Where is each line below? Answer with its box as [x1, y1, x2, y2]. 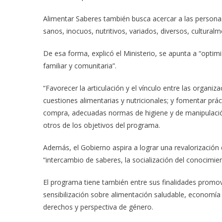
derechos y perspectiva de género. [43, 202, 153, 212]
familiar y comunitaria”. [43, 61, 116, 71]
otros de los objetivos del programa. [43, 120, 160, 130]
